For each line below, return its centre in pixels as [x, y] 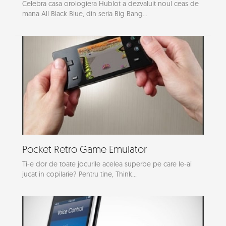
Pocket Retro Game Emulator [84, 149]
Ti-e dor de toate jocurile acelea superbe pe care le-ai [107, 164]
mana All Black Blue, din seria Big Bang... [85, 13]
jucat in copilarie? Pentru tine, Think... [79, 174]
